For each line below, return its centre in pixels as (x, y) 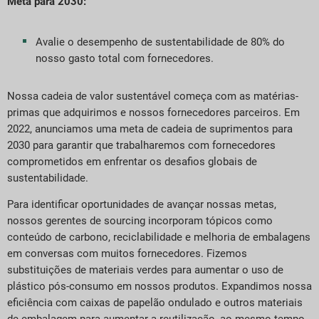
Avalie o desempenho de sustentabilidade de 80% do (160, 42)
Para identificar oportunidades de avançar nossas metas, (142, 205)
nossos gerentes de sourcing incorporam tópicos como (140, 221)
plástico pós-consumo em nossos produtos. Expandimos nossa (159, 287)
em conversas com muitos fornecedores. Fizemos (127, 254)
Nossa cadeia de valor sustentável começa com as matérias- (153, 96)
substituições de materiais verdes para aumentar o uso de (145, 270)
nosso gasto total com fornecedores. (125, 58)
